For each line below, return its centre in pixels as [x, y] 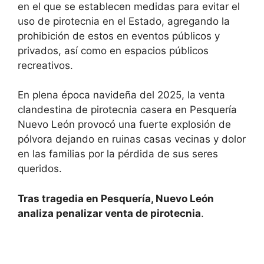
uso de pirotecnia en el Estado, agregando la [124, 21]
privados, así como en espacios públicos [113, 50]
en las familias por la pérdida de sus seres [118, 154]
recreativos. [45, 65]
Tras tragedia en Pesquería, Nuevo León [116, 198]
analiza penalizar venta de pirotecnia [109, 213]
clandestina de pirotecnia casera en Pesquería [127, 110]
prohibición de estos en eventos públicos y [119, 36]
